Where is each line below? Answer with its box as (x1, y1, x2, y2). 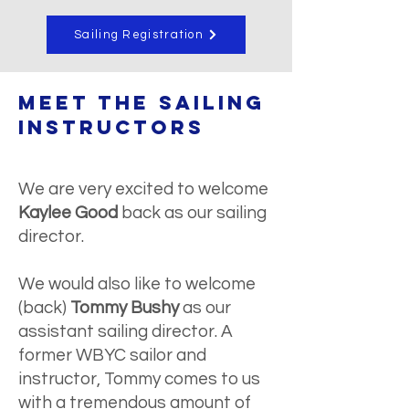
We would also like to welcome (18, 275, 256, 293)
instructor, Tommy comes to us (18, 370, 260, 388)
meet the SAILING (18, 90, 265, 115)
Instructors (18, 115, 204, 140)
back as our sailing (118, 204, 267, 222)
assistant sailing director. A (18, 322, 233, 341)
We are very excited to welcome (18, 180, 268, 198)
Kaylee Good (18, 204, 118, 222)
